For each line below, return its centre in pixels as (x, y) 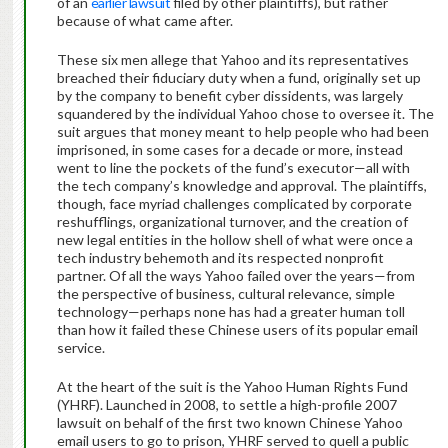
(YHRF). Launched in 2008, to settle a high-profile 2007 (226, 405)
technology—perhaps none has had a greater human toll (230, 312)
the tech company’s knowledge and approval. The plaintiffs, (241, 186)
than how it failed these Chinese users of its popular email (237, 330)
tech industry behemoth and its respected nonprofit (220, 258)
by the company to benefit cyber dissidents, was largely (229, 96)
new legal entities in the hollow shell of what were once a (234, 240)
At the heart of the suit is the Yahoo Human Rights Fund (232, 387)
